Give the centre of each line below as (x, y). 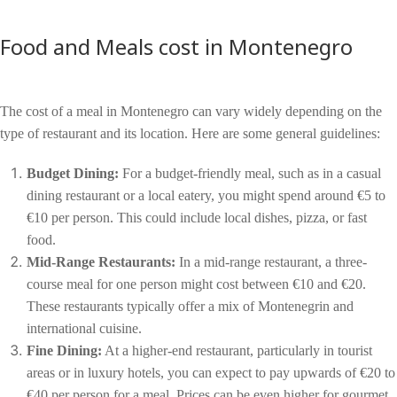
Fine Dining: (64, 350)
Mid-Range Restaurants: (101, 261)
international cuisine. (84, 328)
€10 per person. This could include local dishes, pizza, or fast (197, 217)
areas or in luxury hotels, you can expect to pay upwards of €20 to (211, 372)
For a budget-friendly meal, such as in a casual (250, 173)
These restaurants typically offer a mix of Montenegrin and (190, 306)
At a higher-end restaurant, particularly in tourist (237, 350)
